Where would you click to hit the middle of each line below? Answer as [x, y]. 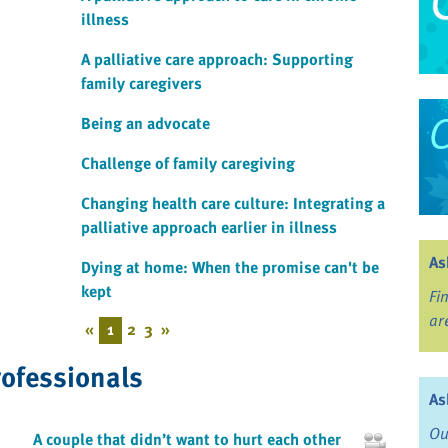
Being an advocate [145, 123]
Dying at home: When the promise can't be [230, 267]
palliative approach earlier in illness [209, 227]
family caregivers [141, 83]
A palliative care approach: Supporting [217, 59]
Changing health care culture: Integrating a [233, 203]
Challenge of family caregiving [188, 163]
